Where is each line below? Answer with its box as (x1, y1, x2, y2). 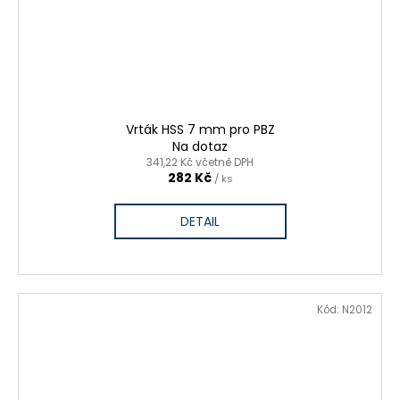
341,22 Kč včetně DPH (146, 154, 254, 171)
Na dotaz (172, 137, 228, 156)
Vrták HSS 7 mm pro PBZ (125, 121, 275, 139)
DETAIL (180, 212, 220, 231)
